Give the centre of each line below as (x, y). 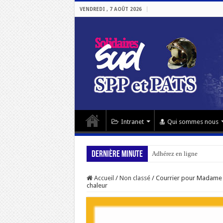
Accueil (103, 178)
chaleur (97, 185)
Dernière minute (117, 155)
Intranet (132, 122)
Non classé (135, 178)
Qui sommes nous (193, 122)
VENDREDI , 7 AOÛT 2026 (111, 9)
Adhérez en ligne (174, 154)
